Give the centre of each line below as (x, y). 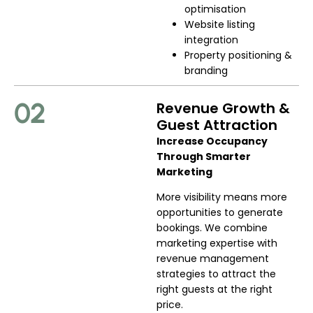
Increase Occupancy (212, 141)
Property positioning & (238, 55)
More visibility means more (222, 197)
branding (206, 70)
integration (211, 39)
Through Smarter (204, 156)
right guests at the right (214, 289)
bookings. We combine (212, 227)
